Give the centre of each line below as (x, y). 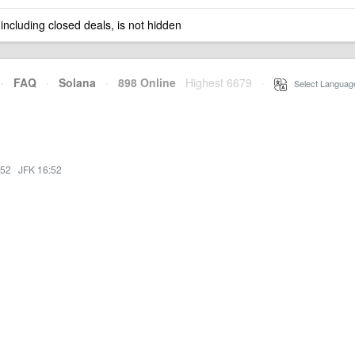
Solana (77, 82)
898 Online (142, 82)
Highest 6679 (219, 82)
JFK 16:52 (40, 169)
